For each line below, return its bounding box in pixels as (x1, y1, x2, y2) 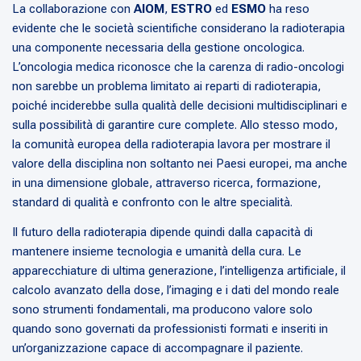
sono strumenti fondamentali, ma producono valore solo (12, 302, 313, 317)
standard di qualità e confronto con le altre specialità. (12, 195, 293, 210)
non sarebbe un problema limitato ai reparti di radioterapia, (12, 79, 321, 94)
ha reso (269, 2, 309, 17)
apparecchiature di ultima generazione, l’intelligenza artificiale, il (12, 263, 346, 279)
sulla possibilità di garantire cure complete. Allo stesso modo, (12, 118, 338, 133)
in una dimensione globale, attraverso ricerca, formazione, (12, 176, 321, 191)
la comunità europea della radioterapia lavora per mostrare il (12, 137, 330, 152)
